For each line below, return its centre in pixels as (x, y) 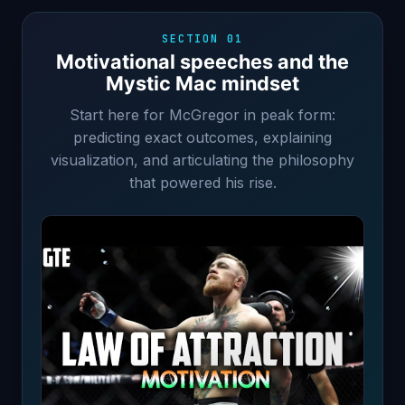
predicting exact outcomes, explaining (202, 138)
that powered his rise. (202, 183)
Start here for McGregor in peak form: (202, 115)
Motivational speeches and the (202, 61)
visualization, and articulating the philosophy (202, 160)
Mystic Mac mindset (202, 83)
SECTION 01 (202, 38)
